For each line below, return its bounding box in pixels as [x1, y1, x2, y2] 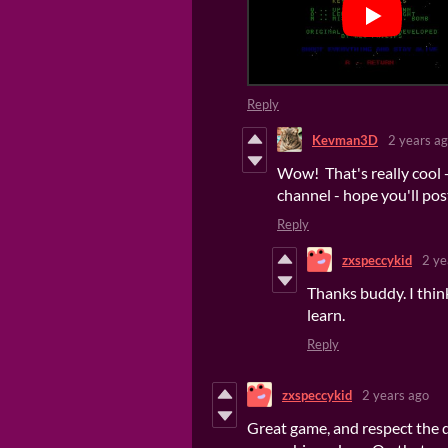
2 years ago [362, 386, 429, 403]
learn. [307, 305, 348, 325]
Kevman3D [312, 131, 378, 148]
